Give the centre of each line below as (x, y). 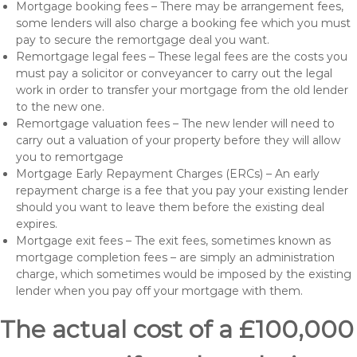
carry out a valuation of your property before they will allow (178, 140)
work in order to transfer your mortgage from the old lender (182, 90)
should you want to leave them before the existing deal (170, 207)
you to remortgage (70, 157)
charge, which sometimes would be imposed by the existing (184, 274)
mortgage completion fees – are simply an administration (175, 257)
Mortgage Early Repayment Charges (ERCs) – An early (168, 174)
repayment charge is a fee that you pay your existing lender (182, 190)
